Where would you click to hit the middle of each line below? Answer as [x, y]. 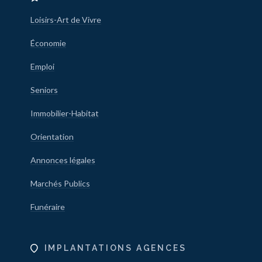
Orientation [52, 137]
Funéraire [47, 207]
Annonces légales [63, 160]
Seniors [44, 90]
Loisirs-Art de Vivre [65, 20]
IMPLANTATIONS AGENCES [115, 248]
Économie [48, 43]
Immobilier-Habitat [64, 113]
